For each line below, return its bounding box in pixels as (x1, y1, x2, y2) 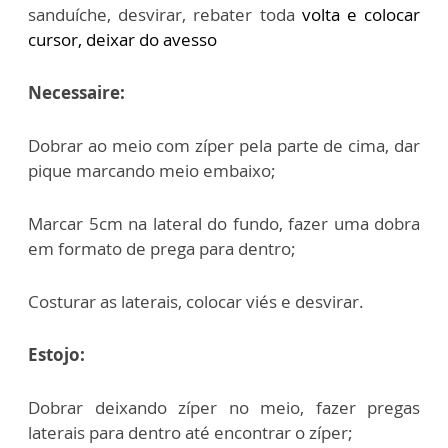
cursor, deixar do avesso (28, 27, 217, 51)
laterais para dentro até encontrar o (28, 420, 309, 444)
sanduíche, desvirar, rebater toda (28, 2, 302, 26)
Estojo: (28, 342, 85, 366)
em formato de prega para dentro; (28, 236, 296, 260)
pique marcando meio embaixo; (28, 158, 276, 182)
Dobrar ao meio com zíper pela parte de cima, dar (28, 133, 420, 157)
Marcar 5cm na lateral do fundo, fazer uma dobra (28, 211, 420, 235)
